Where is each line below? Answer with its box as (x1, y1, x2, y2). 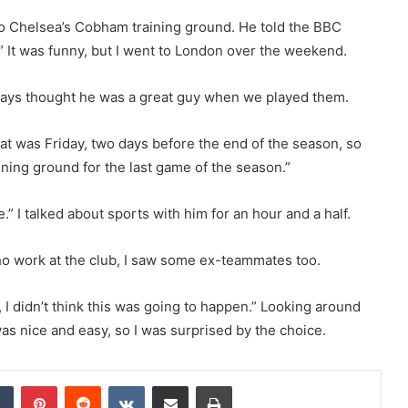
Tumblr (13, 378, 51, 393)
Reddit (100, 378, 137, 393)
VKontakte (144, 378, 202, 393)
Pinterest (56, 378, 108, 393)
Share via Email (188, 378, 217, 393)
